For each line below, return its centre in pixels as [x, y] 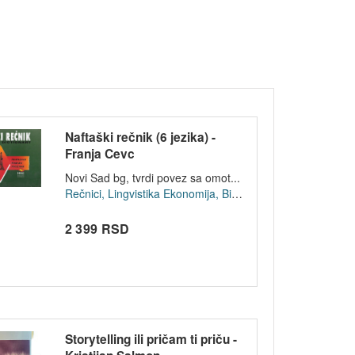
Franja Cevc [99, 154]
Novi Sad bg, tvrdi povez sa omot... [152, 178]
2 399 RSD [97, 229]
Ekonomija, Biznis [197, 194]
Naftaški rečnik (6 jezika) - [140, 137]
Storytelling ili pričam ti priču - [151, 340]
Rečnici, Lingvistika [112, 194]
